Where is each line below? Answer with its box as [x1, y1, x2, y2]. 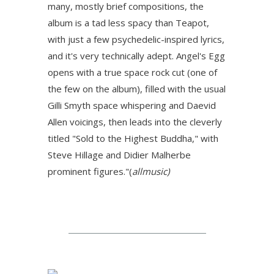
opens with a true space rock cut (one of [48, 66, 217, 78]
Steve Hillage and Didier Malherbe [48, 149, 191, 161]
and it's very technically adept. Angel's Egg [48, 50, 225, 62]
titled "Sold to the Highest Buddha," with [48, 132, 218, 144]
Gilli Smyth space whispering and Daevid [48, 99, 216, 111]
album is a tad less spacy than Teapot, [48, 17, 209, 29]
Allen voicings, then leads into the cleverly [48, 116, 222, 128]
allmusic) [132, 165, 169, 177]
